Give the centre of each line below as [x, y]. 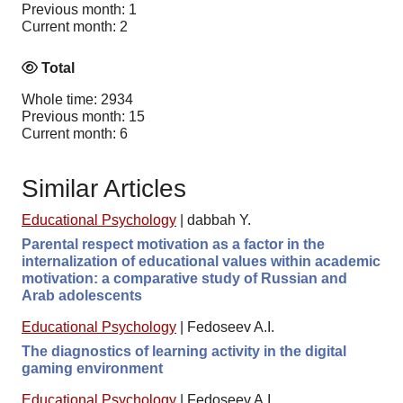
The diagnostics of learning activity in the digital [184, 351]
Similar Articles [104, 188]
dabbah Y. [219, 219]
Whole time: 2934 [77, 99]
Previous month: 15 [83, 116]
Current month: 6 [75, 133]
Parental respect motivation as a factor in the [173, 244]
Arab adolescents [82, 295]
